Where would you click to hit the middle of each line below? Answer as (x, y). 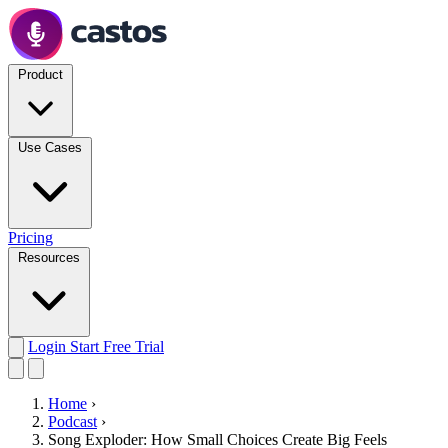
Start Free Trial (117, 346)
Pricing (30, 237)
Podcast (72, 421)
